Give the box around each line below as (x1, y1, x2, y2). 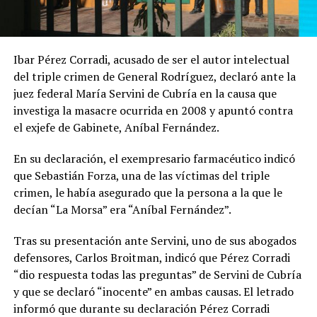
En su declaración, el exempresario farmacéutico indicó (13, 150, 295, 166)
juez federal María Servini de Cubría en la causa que (13, 85, 277, 101)
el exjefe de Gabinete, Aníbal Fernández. (13, 119, 219, 135)
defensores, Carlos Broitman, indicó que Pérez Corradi (13, 249, 290, 265)
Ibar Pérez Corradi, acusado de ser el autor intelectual (13, 51, 289, 67)
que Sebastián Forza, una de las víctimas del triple (13, 167, 270, 183)
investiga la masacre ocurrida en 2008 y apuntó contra (13, 102, 293, 118)
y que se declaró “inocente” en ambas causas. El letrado (13, 283, 294, 299)
